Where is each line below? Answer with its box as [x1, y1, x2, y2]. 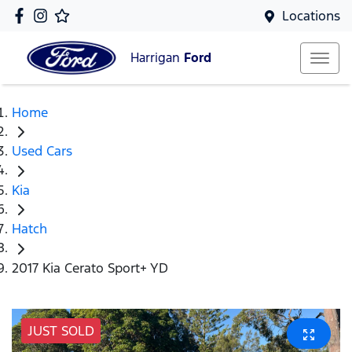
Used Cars [12, 142, 72, 160]
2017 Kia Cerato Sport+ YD [12, 258, 168, 277]
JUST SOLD [27, 321, 94, 339]
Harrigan [130, 49, 184, 67]
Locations [282, 7, 340, 24]
